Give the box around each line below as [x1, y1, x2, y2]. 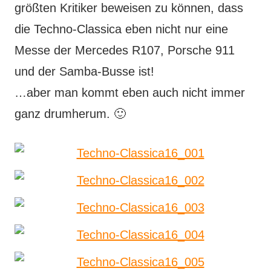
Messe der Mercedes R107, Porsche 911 [15, 44, 235, 57]
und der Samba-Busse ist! [15, 65, 154, 79]
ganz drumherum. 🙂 [15, 107, 126, 121]
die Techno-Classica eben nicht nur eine [15, 22, 228, 36]
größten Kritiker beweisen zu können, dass [15, 1, 243, 15]
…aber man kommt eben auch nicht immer [15, 86, 245, 100]
